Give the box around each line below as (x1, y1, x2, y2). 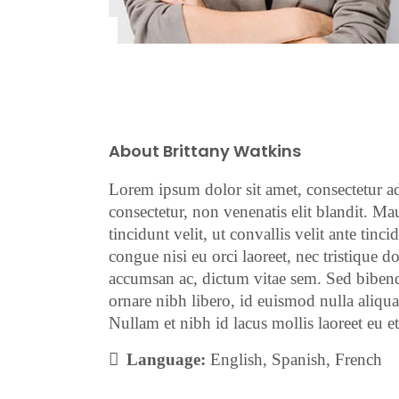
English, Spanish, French (206, 349, 382, 369)
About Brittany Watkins (109, 139, 301, 162)
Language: (126, 349, 206, 369)
